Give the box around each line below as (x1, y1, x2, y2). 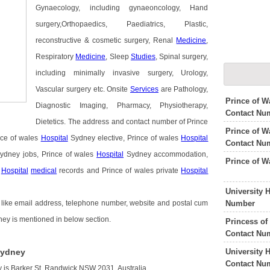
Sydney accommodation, (124, 151, 209, 159)
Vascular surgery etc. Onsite (36, 86, 131, 93)
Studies (130, 53, 155, 61)
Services (130, 86, 159, 93)
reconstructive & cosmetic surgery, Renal (36, 37, 177, 45)
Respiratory (36, 53, 76, 61)
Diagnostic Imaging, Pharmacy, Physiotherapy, (36, 102, 209, 110)
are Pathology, (159, 86, 209, 93)
